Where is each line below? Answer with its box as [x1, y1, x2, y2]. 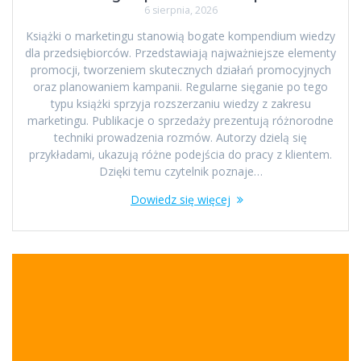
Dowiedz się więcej [131, 191, 230, 207]
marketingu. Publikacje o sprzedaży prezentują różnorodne [27, 112, 334, 128]
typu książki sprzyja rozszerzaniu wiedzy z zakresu [50, 95, 311, 111]
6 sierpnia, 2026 [143, 2, 218, 17]
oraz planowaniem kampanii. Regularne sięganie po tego [33, 78, 328, 94]
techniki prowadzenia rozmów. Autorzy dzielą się [54, 129, 307, 145]
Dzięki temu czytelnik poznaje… [98, 163, 263, 179]
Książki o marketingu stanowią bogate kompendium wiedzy [26, 27, 335, 44]
